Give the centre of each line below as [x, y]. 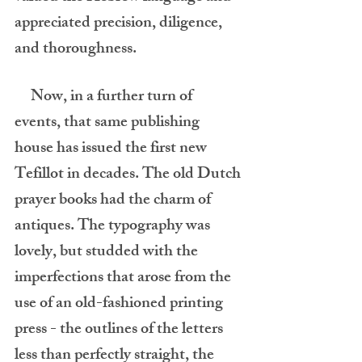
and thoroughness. [76, 50]
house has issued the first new [112, 149]
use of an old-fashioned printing [120, 304]
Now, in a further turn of [23, 97]
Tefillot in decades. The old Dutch [129, 175]
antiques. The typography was [114, 227]
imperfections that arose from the [124, 278]
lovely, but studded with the [108, 253]
